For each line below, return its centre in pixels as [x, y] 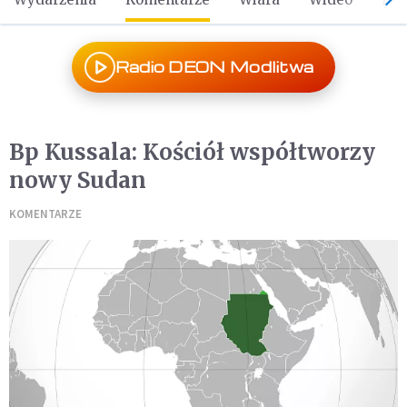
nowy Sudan [78, 180]
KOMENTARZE [45, 214]
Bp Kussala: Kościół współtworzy [192, 152]
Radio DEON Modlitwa [214, 67]
